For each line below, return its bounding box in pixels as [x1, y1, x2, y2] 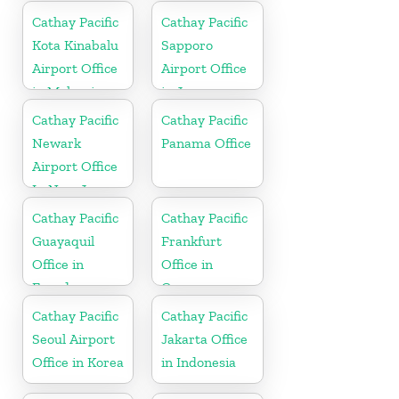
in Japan [161, 82, 214, 100]
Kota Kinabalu [32, 36, 118, 53]
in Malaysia [32, 82, 102, 100]
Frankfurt [161, 232, 223, 249]
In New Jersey [32, 180, 120, 198]
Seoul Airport [32, 330, 115, 347]
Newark [32, 134, 81, 151]
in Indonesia [161, 353, 237, 370]
